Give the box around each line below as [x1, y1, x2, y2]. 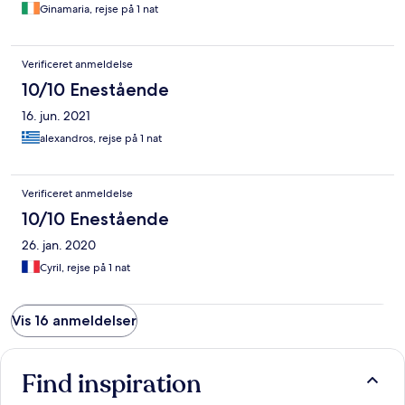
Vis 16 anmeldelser [12, 312, 137, 330]
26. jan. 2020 [22, 237, 96, 254]
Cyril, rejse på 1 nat [40, 260, 130, 276]
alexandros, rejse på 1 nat [40, 131, 162, 146]
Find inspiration [22, 367, 202, 402]
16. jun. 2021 [22, 108, 90, 125]
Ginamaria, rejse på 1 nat [40, 2, 158, 17]
